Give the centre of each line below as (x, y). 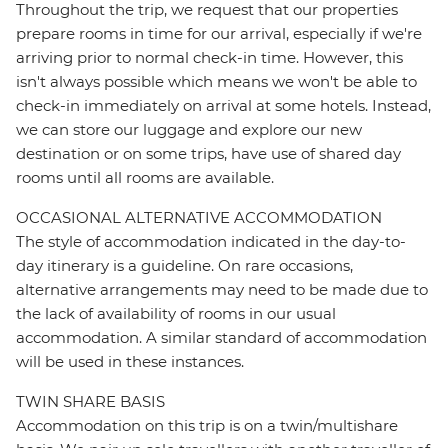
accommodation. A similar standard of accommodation (221, 338)
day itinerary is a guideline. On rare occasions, (184, 266)
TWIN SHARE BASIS (90, 402)
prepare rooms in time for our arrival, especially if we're (219, 34)
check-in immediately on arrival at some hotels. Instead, (223, 106)
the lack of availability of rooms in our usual (176, 314)
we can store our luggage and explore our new (189, 130)
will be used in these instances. (130, 362)
